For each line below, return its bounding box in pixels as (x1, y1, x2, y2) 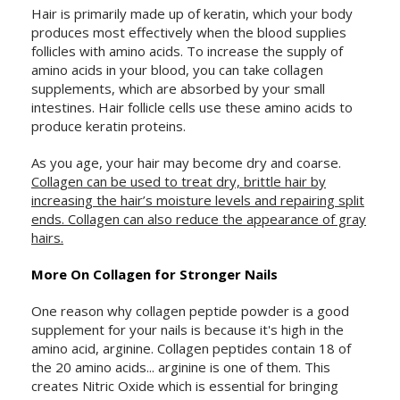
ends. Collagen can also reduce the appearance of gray (31, 210, 366, 229)
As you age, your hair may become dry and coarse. (31, 154, 341, 172)
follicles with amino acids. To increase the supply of (31, 42, 343, 61)
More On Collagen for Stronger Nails (31, 265, 278, 284)
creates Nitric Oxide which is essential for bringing (31, 377, 338, 396)
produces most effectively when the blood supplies (31, 23, 346, 42)
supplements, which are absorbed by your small (31, 79, 325, 98)
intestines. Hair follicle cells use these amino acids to (31, 98, 353, 117)
